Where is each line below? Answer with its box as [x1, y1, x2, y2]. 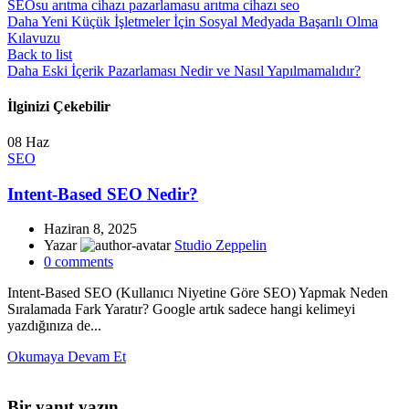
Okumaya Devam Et [7, 349, 126, 365]
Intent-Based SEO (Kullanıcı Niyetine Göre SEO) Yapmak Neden [7, 285, 388, 301]
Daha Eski [7, 62, 71, 79]
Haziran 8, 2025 [44, 221, 137, 237]
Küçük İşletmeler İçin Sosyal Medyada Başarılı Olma [71, 13, 378, 29]
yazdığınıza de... [7, 318, 101, 334]
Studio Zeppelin [174, 237, 267, 254]
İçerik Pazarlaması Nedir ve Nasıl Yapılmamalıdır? [71, 62, 361, 79]
